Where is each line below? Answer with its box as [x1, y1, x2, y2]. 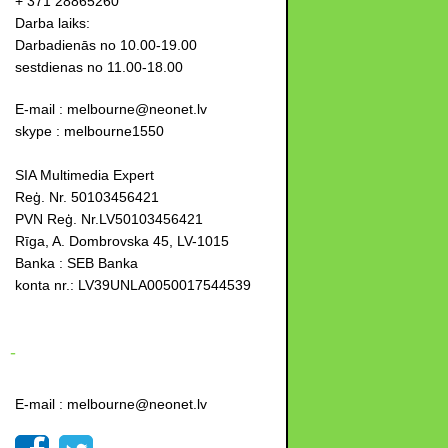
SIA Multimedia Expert [15, 167, 154, 183]
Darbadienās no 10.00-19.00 [15, 37, 197, 53]
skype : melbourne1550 [15, 123, 164, 139]
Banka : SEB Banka [15, 255, 138, 271]
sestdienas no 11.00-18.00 [15, 59, 183, 75]
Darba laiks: [15, 15, 90, 31]
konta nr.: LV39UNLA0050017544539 [15, 277, 251, 293]
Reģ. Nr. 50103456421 [15, 189, 159, 205]
